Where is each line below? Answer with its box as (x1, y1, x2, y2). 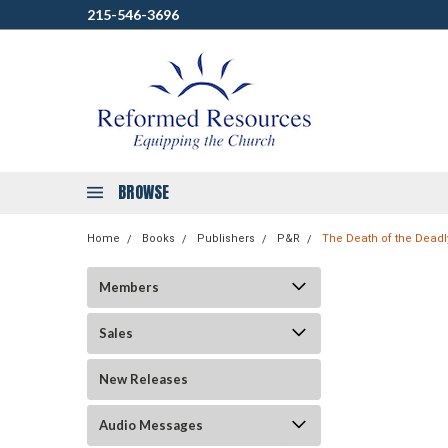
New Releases (99, 371, 188, 387)
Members (99, 279, 159, 295)
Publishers (197, 232, 255, 245)
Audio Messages (99, 417, 203, 433)
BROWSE (118, 180, 170, 204)
